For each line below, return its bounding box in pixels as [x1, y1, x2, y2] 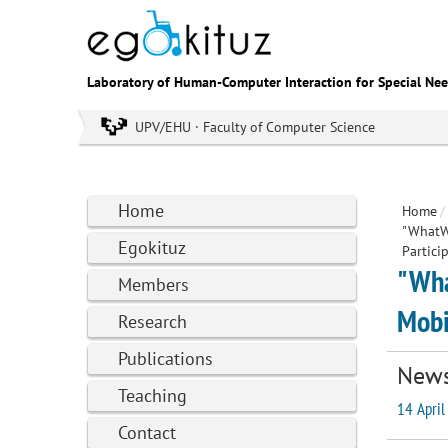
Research [118, 310, 187, 333]
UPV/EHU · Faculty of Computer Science [135, 118, 375, 136]
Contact [118, 421, 176, 444]
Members [118, 273, 189, 296]
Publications [118, 347, 213, 370]
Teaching [118, 384, 187, 407]
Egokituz [118, 236, 186, 259]
